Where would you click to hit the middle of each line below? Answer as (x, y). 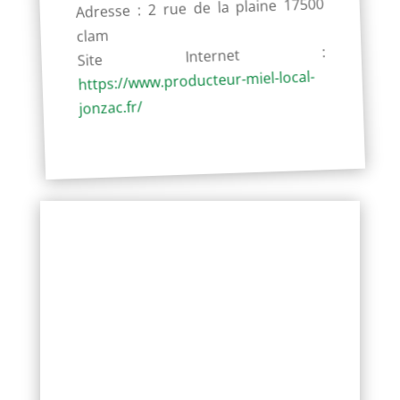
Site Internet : (202, 56)
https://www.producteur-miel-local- (196, 80)
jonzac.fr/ (110, 108)
